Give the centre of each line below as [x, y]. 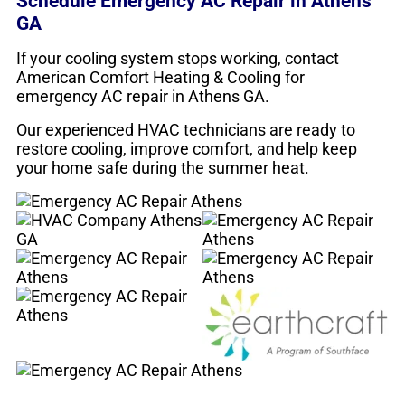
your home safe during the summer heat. [163, 168]
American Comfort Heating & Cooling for [160, 77]
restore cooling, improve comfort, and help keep [187, 149]
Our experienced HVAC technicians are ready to [186, 130]
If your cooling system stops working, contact [178, 58]
